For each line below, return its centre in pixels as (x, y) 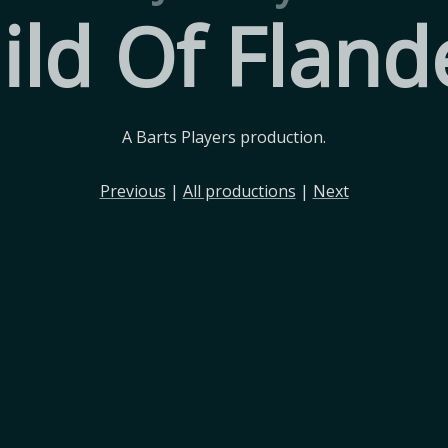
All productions (239, 191)
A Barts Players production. (224, 137)
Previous (132, 191)
